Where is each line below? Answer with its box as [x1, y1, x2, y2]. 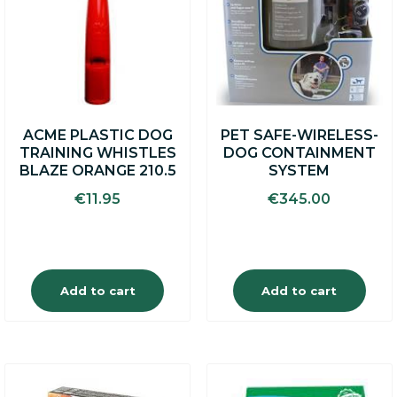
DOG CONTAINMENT [222, 144, 376, 161]
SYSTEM [269, 161, 331, 179]
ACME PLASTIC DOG [22, 126, 173, 144]
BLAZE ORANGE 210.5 [19, 161, 176, 179]
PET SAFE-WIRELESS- [220, 126, 378, 144]
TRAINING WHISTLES [19, 144, 176, 161]
